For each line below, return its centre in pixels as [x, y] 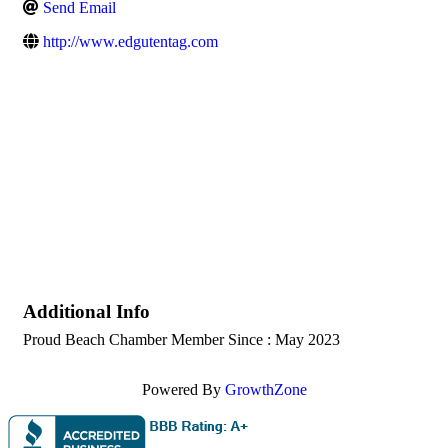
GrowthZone [265, 389]
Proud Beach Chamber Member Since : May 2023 [181, 339]
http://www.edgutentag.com [130, 41]
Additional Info [86, 311]
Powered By [183, 389]
